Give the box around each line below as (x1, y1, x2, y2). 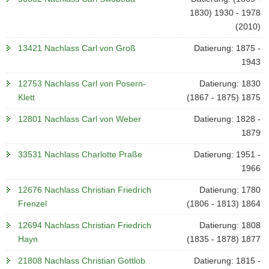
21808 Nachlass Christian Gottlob (18, 256, 145, 265)
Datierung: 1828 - (193, 114, 261, 124)
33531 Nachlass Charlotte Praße (18, 150, 142, 159)
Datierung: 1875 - (193, 43, 261, 53)
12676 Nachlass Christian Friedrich (18, 185, 151, 195)
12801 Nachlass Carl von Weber (18, 114, 141, 124)
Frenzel (18, 199, 47, 208)
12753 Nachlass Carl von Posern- (18, 79, 146, 88)
